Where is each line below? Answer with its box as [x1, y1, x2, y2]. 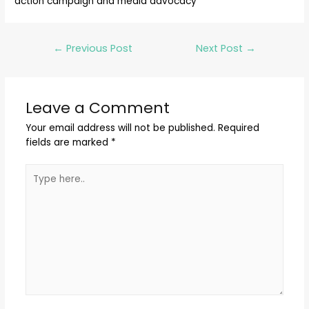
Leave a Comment [25, 97, 170, 119]
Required [215, 121, 259, 135]
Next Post [196, 41, 246, 56]
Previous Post [63, 41, 132, 56]
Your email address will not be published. [25, 121, 215, 135]
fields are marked [25, 136, 111, 150]
